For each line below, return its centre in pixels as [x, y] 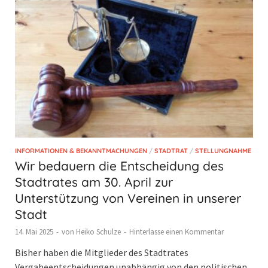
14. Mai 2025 [34, 232]
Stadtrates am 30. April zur [94, 182]
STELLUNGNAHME [223, 150]
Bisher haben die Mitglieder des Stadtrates [102, 252]
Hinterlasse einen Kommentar [176, 232]
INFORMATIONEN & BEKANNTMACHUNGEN [81, 150]
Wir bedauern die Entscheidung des [119, 165]
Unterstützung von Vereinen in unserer [128, 198]
